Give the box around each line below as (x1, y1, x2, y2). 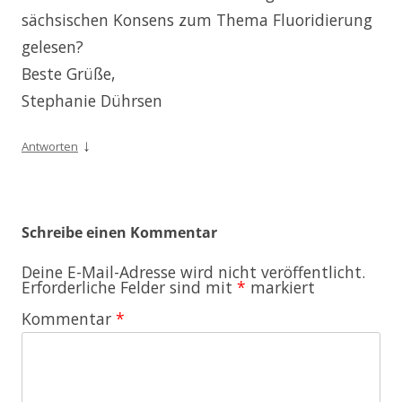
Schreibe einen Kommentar (22, 222, 217, 242)
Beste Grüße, (22, 62, 116, 84)
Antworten (22, 137, 78, 154)
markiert (246, 275, 315, 298)
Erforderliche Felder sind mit (22, 275, 237, 298)
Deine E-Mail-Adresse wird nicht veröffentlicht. (22, 260, 365, 283)
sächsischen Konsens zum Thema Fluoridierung (22, 8, 372, 31)
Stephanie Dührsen (22, 89, 162, 111)
